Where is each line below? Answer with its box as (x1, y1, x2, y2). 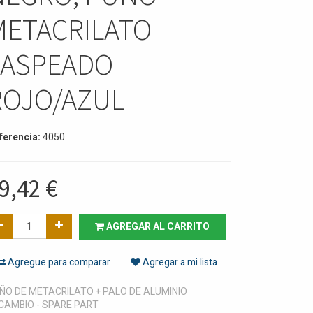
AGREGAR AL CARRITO (104, 219, 210, 234)
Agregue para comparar (6, 255, 110, 270)
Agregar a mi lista (140, 255, 217, 270)
